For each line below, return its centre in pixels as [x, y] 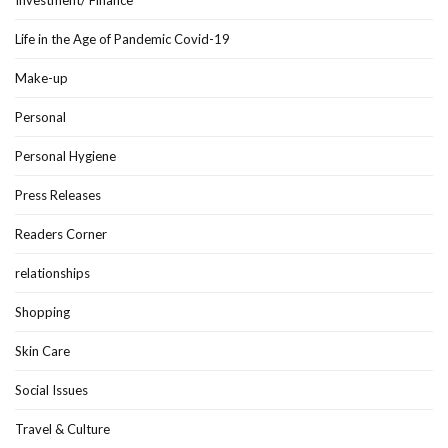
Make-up [41, 77]
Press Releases [58, 194]
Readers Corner [61, 233]
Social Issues [51, 389]
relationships [52, 272]
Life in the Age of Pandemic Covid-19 [122, 38]
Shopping [42, 311]
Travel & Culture [62, 428]
